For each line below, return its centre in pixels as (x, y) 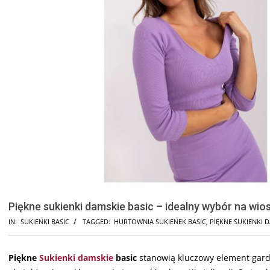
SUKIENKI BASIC (45, 222)
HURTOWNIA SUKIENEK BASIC (160, 222)
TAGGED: (96, 222)
